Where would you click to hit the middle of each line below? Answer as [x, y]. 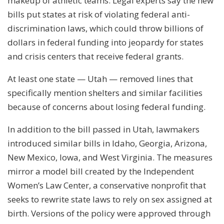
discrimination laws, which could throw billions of [105, 28]
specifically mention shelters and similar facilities [105, 92]
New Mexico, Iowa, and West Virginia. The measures [110, 157]
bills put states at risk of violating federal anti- [99, 14]
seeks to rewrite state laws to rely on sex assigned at [110, 199]
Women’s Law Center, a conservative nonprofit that [107, 185]
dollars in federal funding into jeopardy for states [105, 42]
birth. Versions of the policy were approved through [109, 213]
